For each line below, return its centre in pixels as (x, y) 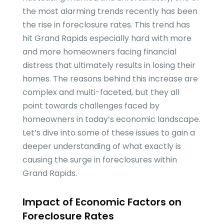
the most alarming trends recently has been (110, 11)
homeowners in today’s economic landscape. (111, 119)
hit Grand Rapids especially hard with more (107, 38)
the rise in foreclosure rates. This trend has (106, 25)
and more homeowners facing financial (99, 52)
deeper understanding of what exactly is (101, 146)
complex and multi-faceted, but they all (101, 92)
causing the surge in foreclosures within (99, 160)
